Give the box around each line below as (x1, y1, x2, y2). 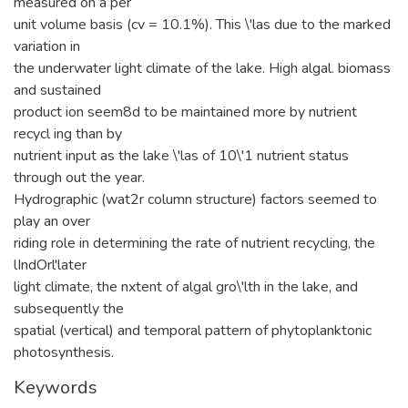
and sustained (14, 79, 101, 100)
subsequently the (14, 298, 124, 319)
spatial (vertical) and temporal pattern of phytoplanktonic (14, 320, 372, 341)
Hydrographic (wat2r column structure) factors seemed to (14, 189, 377, 209)
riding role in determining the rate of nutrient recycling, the (14, 232, 375, 253)
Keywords (14, 374, 97, 400)
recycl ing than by (14, 123, 122, 144)
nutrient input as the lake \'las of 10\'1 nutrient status (14, 145, 349, 166)
